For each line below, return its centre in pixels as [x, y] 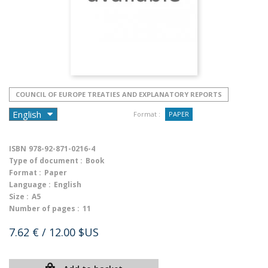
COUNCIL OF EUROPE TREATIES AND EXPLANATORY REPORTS [119, 94]
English [68, 185]
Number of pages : [44, 208]
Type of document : [46, 161]
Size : [19, 197]
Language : [30, 185]
